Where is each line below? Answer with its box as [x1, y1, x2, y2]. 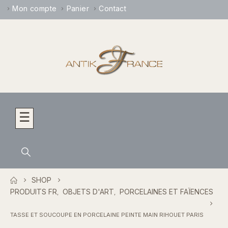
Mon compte [12, 4, 57, 13]
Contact [99, 4, 127, 13]
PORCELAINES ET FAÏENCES [120, 187, 213, 196]
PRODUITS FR [10, 187, 57, 196]
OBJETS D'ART [63, 187, 114, 196]
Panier [66, 4, 90, 13]
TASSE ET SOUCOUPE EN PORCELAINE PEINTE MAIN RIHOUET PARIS [10, 211, 204, 219]
